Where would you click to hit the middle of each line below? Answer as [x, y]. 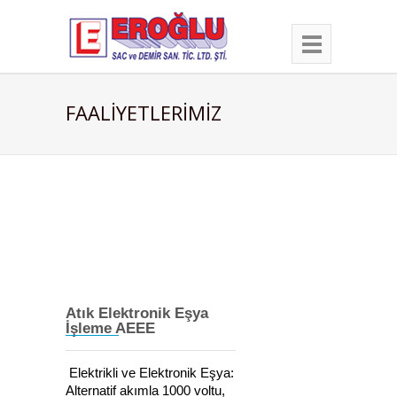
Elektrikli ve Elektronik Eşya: [150, 373]
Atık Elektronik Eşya [137, 313]
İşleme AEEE [110, 328]
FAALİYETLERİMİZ [144, 113]
